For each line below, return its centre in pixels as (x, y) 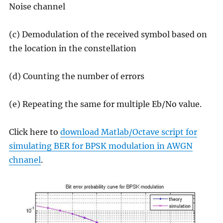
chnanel (25, 160)
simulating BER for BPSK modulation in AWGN (101, 146)
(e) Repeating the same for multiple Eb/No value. (105, 104)
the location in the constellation (72, 49)
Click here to (34, 132)
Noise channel (37, 7)
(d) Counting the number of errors (76, 76)
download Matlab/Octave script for (128, 132)
